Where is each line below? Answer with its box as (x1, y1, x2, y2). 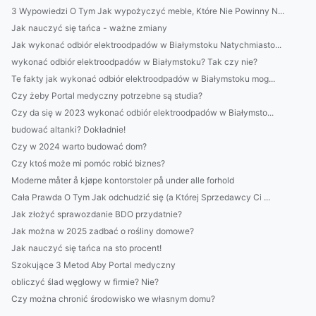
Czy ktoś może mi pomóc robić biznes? (11, 158, 165, 169)
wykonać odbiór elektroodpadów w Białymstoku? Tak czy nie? (11, 56, 257, 67)
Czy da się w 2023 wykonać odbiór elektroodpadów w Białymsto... (11, 107, 274, 118)
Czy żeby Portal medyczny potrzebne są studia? (11, 90, 202, 101)
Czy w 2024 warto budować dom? (11, 141, 147, 152)
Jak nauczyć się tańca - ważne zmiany (11, 23, 167, 33)
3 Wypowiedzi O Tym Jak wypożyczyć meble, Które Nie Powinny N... (11, 6, 284, 16)
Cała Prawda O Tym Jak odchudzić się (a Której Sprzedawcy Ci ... (11, 192, 270, 202)
